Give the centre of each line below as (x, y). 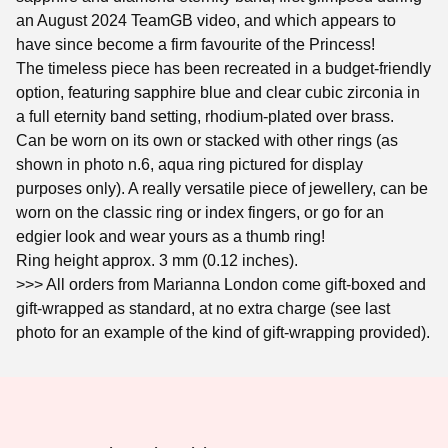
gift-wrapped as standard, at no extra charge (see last (203, 308)
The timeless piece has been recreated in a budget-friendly (223, 68)
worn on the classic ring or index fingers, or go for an (200, 212)
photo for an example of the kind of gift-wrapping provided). (223, 332)
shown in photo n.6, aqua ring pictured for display (189, 164)
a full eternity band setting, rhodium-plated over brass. (205, 116)
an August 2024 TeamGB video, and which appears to (206, 20)
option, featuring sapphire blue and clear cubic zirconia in (218, 92)
